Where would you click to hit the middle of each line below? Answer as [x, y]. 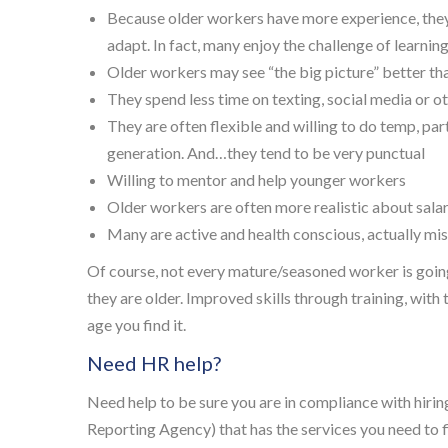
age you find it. [136, 325]
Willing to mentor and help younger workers [256, 180]
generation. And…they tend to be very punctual [266, 153]
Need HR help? [154, 363]
